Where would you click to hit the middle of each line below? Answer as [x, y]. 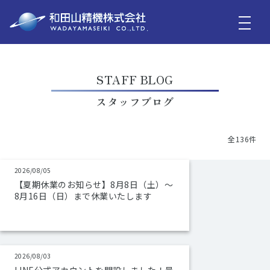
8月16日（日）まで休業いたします [83, 196]
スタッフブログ [135, 101]
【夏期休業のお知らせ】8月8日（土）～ [94, 184]
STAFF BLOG [135, 80]
